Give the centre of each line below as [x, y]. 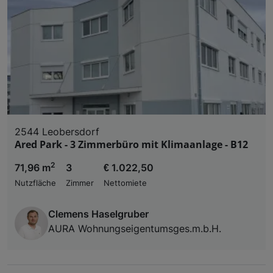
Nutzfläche [35, 183]
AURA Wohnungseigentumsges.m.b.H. [135, 228]
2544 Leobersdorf [57, 131]
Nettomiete [125, 183]
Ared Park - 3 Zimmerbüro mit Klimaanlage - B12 [131, 144]
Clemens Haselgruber [98, 214]
